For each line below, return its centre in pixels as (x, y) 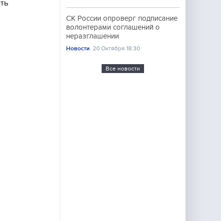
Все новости (123, 69)
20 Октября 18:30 (117, 48)
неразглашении (92, 36)
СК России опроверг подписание (122, 18)
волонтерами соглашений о (113, 27)
